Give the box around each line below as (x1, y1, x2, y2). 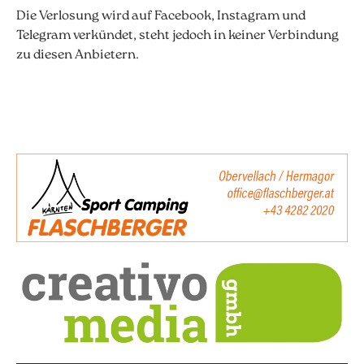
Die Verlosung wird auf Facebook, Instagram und (16, 9, 305, 23)
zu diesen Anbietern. (16, 48, 139, 62)
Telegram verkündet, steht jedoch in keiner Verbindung (16, 28, 339, 42)
